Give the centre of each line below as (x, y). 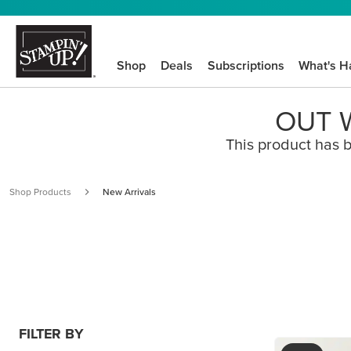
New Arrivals (129, 192)
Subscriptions (246, 65)
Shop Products (40, 192)
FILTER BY (51, 333)
